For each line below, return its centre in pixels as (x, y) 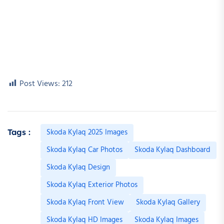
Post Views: (40, 84)
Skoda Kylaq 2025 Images (87, 133)
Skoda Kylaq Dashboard (172, 150)
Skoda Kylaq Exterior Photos (92, 185)
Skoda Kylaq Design (78, 168)
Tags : (19, 132)
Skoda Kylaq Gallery (168, 203)
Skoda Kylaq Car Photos (84, 150)
